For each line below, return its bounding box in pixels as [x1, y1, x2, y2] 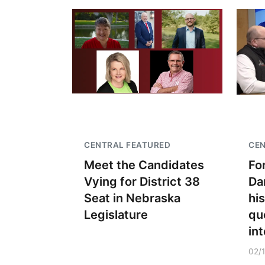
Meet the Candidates [84, 158, 204, 172]
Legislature [84, 208, 148, 222]
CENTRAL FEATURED [84, 140, 170, 150]
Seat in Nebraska [84, 191, 180, 205]
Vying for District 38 [84, 174, 200, 189]
